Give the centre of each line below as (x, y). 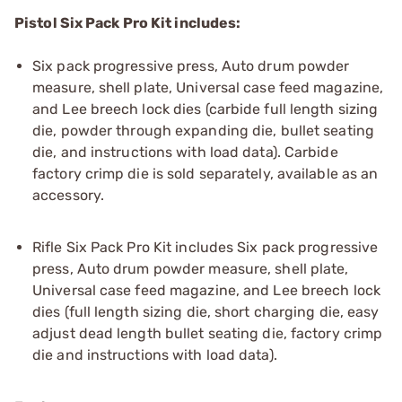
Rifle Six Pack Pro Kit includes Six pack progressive (205, 247)
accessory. (68, 195)
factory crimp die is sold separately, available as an (205, 173)
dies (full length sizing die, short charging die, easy (206, 311)
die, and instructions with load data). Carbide (185, 152)
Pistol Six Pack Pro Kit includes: (128, 22)
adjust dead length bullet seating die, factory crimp (208, 333)
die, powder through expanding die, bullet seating (203, 130)
